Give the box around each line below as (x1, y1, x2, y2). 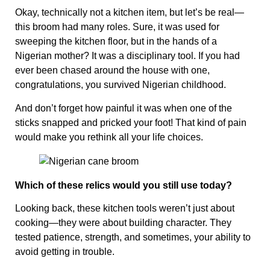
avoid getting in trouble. (15, 246, 119, 257)
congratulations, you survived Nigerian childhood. (15, 80, 231, 90)
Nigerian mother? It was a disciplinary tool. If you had (15, 51, 240, 61)
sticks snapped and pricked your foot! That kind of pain (15, 117, 246, 128)
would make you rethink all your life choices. (15, 131, 208, 142)
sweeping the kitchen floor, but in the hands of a (15, 36, 217, 47)
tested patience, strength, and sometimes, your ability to (15, 232, 251, 243)
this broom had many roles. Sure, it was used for (15, 22, 219, 33)
